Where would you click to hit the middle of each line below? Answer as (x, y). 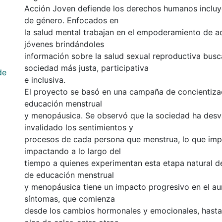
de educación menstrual (69, 175)
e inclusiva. (45, 80)
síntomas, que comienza (70, 198)
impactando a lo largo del (73, 151)
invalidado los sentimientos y (79, 127)
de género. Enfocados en (71, 20)
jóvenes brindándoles (64, 44)
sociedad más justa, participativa (86, 68)
